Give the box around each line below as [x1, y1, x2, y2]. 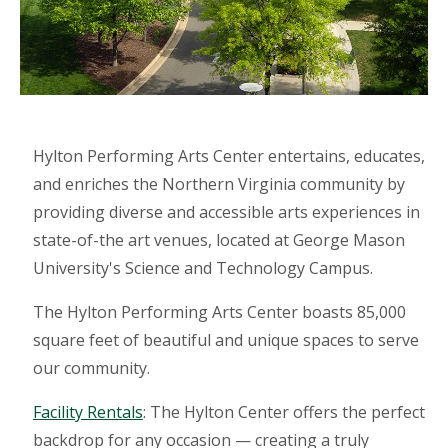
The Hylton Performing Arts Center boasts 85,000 [32, 301, 406, 324]
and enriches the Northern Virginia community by [32, 173, 405, 196]
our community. [32, 357, 150, 380]
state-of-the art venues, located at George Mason [32, 229, 405, 252]
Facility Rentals [32, 401, 143, 424]
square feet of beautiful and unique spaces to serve [32, 329, 419, 352]
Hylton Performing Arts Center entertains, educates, [32, 145, 425, 168]
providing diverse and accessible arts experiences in [32, 201, 420, 224]
